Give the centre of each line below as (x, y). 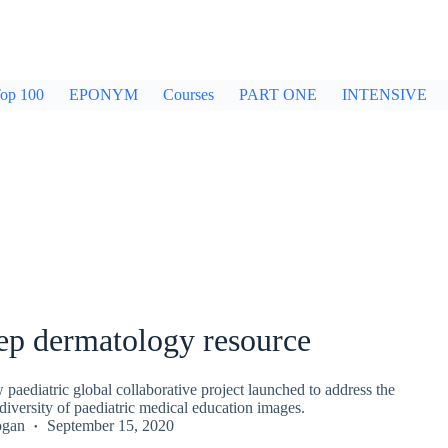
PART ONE (278, 94)
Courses (188, 94)
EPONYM (103, 94)
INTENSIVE (384, 94)
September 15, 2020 (110, 425)
